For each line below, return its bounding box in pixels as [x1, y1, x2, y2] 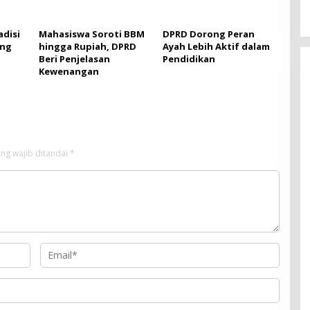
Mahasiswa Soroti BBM [39, 27, 145, 40]
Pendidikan [162, 52, 215, 65]
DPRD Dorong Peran [162, 27, 255, 40]
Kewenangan [39, 64, 100, 77]
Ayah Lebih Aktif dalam [162, 39, 270, 53]
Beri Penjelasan [39, 52, 111, 65]
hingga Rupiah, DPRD [39, 39, 137, 53]
